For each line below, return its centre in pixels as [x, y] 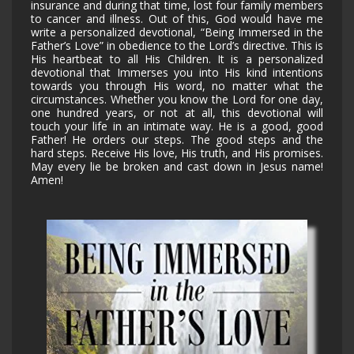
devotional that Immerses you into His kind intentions [177, 73]
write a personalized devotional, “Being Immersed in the [177, 32]
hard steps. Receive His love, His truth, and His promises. [177, 153]
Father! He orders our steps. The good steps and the [177, 140]
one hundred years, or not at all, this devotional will [177, 113]
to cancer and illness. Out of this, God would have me [177, 19]
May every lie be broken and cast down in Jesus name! [177, 167]
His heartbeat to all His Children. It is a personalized [177, 59]
